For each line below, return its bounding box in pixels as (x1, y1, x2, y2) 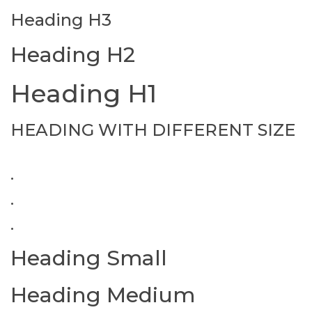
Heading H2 (10, 42, 135, 68)
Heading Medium (10, 282, 195, 308)
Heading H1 (10, 78, 157, 109)
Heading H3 (10, 10, 111, 30)
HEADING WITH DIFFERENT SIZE (10, 120, 295, 140)
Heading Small (10, 245, 167, 271)
